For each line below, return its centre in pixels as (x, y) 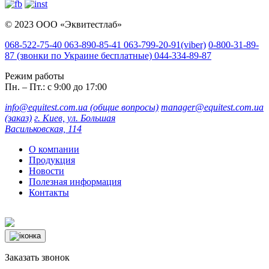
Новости (47, 171)
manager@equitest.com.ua (212, 107)
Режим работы (35, 76)
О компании (54, 150)
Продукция (52, 160)
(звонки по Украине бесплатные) (84, 56)
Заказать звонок (37, 258)
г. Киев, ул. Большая (75, 118)
